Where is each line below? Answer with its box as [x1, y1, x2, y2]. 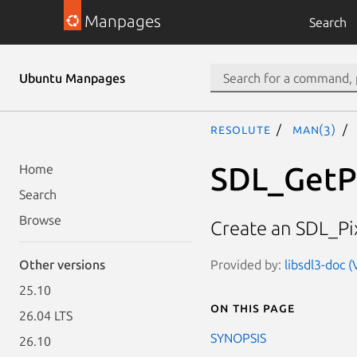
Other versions [19, 257, 105, 272]
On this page [210, 300, 295, 315]
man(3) [292, 122, 336, 136]
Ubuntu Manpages [19, 71, 125, 85]
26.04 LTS [19, 308, 73, 323]
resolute [210, 122, 271, 136]
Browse [19, 213, 61, 227]
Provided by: [210, 257, 284, 272]
